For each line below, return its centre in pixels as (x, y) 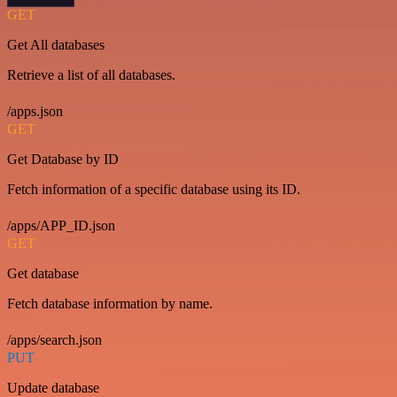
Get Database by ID (63, 159)
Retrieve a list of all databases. (91, 74)
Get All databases (56, 44)
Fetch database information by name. (110, 303)
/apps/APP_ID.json (61, 225)
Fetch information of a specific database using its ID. (154, 189)
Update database (53, 387)
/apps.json (35, 111)
